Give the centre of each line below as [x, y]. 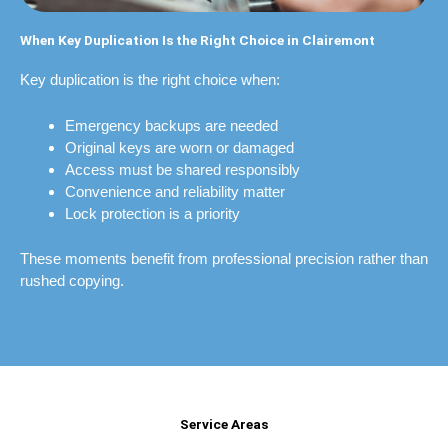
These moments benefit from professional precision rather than [224, 258]
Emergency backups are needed [171, 126]
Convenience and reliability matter [175, 192]
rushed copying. [72, 280]
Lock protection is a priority [152, 214]
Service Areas [224, 423]
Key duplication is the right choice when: [150, 80]
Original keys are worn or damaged [179, 148]
